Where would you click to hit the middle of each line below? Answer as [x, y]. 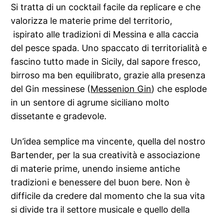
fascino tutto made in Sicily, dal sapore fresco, [106, 61]
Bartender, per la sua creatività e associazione [106, 155]
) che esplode [179, 89]
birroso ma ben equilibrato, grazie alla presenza [108, 75]
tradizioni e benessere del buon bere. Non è [100, 182]
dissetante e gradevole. [59, 116]
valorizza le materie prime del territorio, [92, 20]
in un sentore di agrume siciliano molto [90, 102]
